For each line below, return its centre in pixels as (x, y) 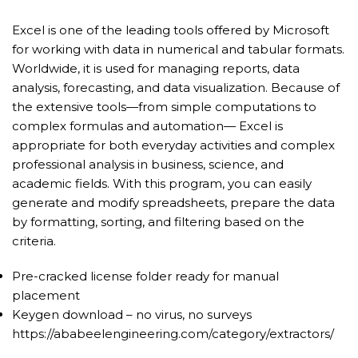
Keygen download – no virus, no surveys (132, 314)
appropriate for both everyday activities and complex (173, 145)
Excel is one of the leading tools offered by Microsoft (171, 30)
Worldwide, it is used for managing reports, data (156, 68)
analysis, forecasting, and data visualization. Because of (176, 88)
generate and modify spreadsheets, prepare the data (173, 203)
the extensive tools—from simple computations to (164, 107)
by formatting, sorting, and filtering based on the (158, 222)
